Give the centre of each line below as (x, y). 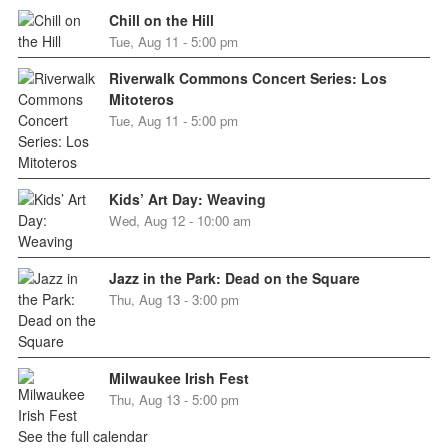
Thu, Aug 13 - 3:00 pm (173, 300)
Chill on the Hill (161, 20)
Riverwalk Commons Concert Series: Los (247, 78)
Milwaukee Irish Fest (178, 378)
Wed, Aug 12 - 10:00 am (179, 221)
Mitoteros (141, 99)
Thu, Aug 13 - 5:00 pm (173, 400)
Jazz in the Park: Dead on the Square (234, 278)
